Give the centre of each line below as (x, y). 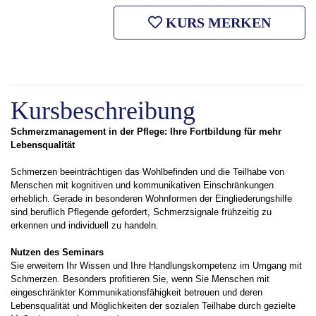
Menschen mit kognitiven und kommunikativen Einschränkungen (142, 185)
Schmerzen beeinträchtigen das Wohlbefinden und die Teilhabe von (147, 172)
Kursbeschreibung (103, 111)
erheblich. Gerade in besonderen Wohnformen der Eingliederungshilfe (151, 199)
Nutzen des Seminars (57, 252)
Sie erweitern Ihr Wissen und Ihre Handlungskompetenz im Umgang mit (156, 266)
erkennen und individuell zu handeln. (85, 225)
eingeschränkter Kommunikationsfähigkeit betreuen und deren (136, 292)
